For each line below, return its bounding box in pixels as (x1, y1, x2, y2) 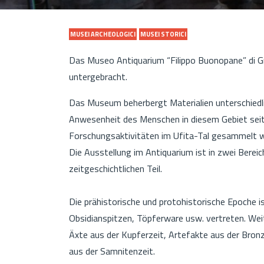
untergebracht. (69, 69, 127, 84)
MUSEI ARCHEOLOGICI (70, 29, 136, 39)
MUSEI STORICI (140, 29, 186, 39)
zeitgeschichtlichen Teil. (69, 161, 164, 176)
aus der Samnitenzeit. (69, 243, 155, 258)
